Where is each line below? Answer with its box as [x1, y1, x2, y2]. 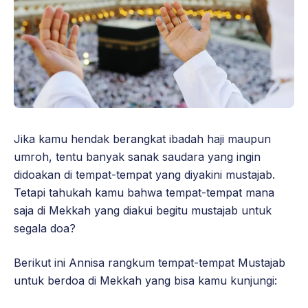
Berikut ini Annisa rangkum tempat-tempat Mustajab [14, 255, 285, 269]
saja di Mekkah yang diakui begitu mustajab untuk [14, 203, 272, 217]
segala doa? [14, 221, 76, 235]
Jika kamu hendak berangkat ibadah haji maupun [14, 131, 271, 146]
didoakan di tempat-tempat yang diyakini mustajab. [14, 167, 275, 181]
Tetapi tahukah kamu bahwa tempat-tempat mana [14, 185, 274, 199]
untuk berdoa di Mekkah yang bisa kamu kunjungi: [14, 273, 277, 287]
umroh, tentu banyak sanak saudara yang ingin [14, 149, 261, 164]
